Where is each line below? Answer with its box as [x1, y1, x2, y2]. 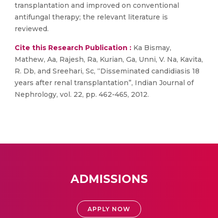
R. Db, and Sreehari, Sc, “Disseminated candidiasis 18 [15, 67, 200, 75]
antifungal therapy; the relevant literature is [15, 13, 168, 21]
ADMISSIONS [70, 172, 148, 186]
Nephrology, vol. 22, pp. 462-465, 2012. [15, 90, 149, 99]
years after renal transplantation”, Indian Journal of [15, 78, 194, 87]
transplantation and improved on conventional [15, 1, 179, 10]
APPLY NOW [88, 205, 130, 213]
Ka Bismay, [131, 43, 171, 52]
